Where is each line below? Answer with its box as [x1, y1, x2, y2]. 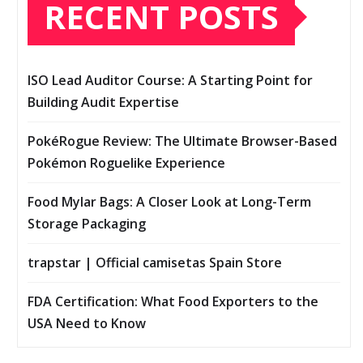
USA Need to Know [28, 314, 146, 332]
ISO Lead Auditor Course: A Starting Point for [28, 70, 313, 89]
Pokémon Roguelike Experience [28, 153, 225, 172]
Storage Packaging [28, 214, 146, 233]
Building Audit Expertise [28, 92, 179, 111]
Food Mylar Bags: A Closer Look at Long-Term [28, 192, 311, 211]
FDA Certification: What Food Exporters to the [28, 292, 318, 310]
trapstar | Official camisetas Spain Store [28, 253, 282, 271]
